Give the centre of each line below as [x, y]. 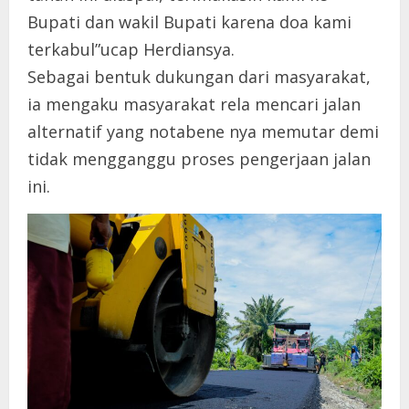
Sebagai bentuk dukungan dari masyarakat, [199, 76]
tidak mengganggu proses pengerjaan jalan [199, 158]
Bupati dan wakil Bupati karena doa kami [189, 21]
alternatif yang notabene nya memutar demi [203, 131]
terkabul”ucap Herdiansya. [131, 49]
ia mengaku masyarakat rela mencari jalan [194, 104]
